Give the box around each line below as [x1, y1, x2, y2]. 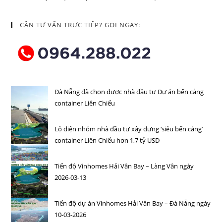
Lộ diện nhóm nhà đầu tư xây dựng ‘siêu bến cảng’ [55, 124, 203, 133]
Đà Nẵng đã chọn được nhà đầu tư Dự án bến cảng [55, 87, 204, 96]
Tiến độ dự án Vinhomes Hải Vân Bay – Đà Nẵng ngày [55, 198, 211, 208]
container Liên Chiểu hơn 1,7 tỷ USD [55, 135, 160, 145]
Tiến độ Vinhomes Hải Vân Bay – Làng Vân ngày [55, 161, 194, 170]
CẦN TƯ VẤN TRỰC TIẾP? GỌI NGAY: [20, 20, 141, 29]
